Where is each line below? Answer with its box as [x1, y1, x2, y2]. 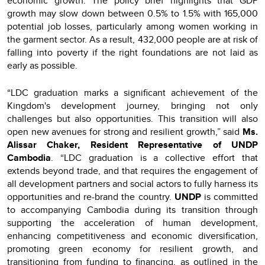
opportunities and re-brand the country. [7, 189, 174, 203]
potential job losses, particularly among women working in [7, 19, 258, 33]
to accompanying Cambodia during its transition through [7, 202, 258, 216]
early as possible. [7, 58, 77, 72]
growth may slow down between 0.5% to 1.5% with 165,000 [7, 6, 258, 20]
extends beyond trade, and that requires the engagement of [7, 163, 258, 177]
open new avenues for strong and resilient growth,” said [7, 124, 243, 138]
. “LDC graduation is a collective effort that [51, 150, 258, 164]
